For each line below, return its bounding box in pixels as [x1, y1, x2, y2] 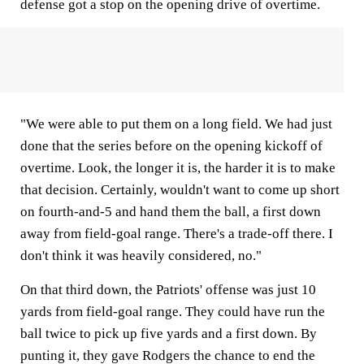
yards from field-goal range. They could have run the [20, 304, 325, 319]
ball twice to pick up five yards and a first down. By [20, 326, 317, 341]
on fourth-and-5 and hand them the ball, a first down [20, 204, 321, 219]
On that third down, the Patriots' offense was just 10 [20, 282, 316, 297]
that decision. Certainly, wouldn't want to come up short [20, 182, 340, 197]
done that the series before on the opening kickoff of [20, 138, 323, 154]
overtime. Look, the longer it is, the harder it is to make [20, 160, 336, 175]
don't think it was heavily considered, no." [20, 248, 262, 263]
